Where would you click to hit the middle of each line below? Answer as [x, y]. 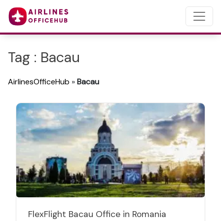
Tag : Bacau [44, 57]
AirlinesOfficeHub [39, 82]
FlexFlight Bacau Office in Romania [97, 214]
